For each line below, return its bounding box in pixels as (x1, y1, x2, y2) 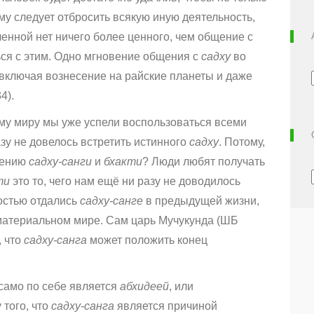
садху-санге (80, 195, 143, 207)
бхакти (104, 156, 142, 168)
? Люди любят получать (142, 156, 265, 168)
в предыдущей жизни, (143, 195, 259, 207)
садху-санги (26, 156, 92, 168)
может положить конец (87, 234, 207, 247)
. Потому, (219, 136, 265, 149)
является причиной (114, 300, 217, 313)
